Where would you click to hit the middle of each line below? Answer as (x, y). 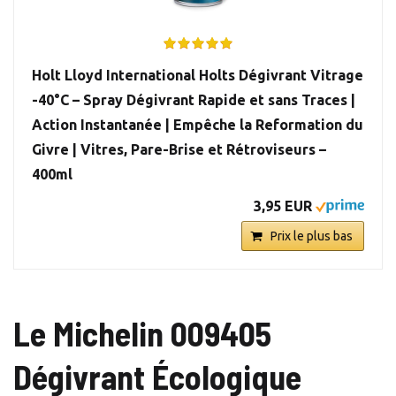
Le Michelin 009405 (142, 334)
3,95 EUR (283, 206)
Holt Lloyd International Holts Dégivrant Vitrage (198, 76)
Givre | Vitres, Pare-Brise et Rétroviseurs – (179, 150)
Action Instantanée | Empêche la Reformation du (198, 125)
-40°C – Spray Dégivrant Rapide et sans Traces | (194, 100)
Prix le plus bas (312, 236)
